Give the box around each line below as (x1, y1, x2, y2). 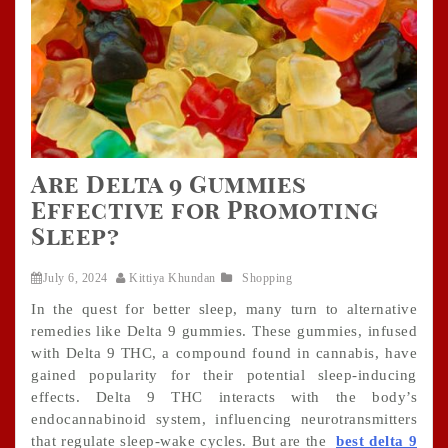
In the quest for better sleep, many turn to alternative (31, 300, 417, 317)
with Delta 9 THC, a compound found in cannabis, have (31, 344, 417, 361)
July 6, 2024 (42, 270, 108, 285)
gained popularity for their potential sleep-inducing (31, 366, 417, 383)
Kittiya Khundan (125, 270, 219, 285)
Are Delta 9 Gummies (31, 173, 307, 198)
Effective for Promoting (31, 199, 379, 224)
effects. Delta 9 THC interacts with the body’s (31, 388, 417, 405)
